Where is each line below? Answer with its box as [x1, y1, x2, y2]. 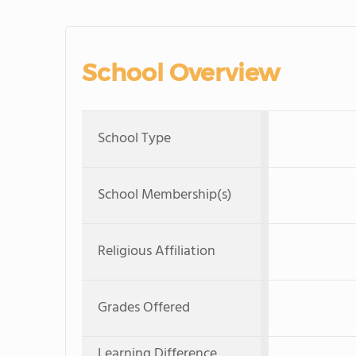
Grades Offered [98, 296, 190, 319]
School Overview [82, 58, 280, 87]
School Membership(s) [98, 184, 232, 207]
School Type [98, 127, 171, 150]
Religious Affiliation [98, 240, 215, 263]
